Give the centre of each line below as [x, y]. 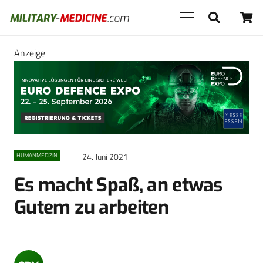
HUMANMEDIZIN [37, 156]
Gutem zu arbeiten [92, 208]
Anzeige [30, 53]
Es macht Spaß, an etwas [118, 185]
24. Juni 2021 [105, 157]
